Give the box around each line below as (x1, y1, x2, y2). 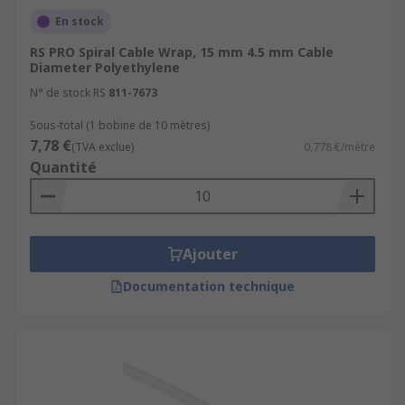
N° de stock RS (30, 85, 106, 100)
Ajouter (182, 244, 238, 264)
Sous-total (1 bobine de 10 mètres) (30, 118, 210, 133)
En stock (55, 14, 104, 29)
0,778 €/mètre (304, 139, 375, 155)
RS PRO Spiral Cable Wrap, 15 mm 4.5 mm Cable (30, 43, 334, 61)
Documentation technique (123, 278, 295, 295)
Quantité (30, 157, 97, 177)
